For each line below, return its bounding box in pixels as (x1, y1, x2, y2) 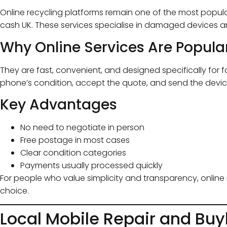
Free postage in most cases (20, 134, 130, 146)
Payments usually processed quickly (20, 160, 163, 172)
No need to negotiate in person (20, 122, 144, 134)
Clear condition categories (20, 147, 126, 159)
